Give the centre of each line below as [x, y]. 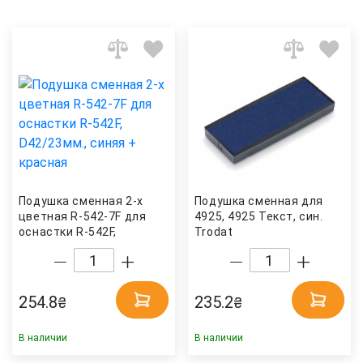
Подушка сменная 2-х [81, 201]
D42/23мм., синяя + [75, 248]
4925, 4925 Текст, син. [258, 217]
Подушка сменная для [258, 201]
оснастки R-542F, [67, 232]
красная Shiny [59, 263]
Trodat [214, 232]
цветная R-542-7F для [82, 217]
